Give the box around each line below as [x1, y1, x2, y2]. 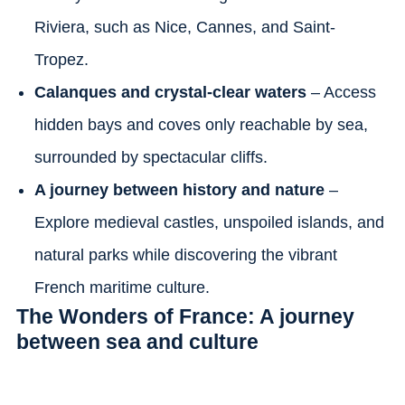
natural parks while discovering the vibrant [33, 245, 337, 264]
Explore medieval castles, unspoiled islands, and [33, 212, 384, 231]
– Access [310, 82, 376, 101]
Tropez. [33, 50, 89, 69]
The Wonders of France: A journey [15, 304, 354, 328]
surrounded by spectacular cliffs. [33, 147, 268, 166]
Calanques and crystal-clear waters [33, 82, 311, 101]
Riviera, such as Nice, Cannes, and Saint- [33, 17, 335, 36]
